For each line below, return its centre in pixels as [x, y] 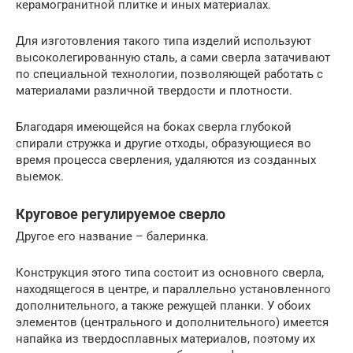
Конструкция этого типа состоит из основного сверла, [170, 273]
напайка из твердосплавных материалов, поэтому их [165, 339]
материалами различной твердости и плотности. [154, 91]
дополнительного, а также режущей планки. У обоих [163, 306]
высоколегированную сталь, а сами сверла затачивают [173, 58]
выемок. [40, 177]
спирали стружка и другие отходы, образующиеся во [163, 144]
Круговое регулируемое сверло [121, 214]
